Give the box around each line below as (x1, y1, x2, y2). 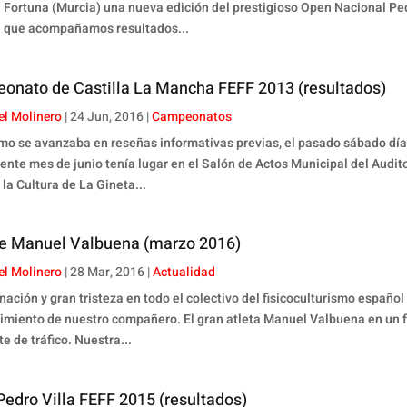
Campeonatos (152, 106, 233, 126)
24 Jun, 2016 (70, 106, 144, 126)
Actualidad (153, 263, 216, 283)
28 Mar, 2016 (70, 263, 145, 283)
